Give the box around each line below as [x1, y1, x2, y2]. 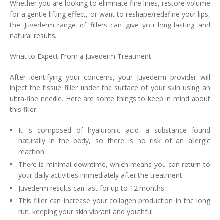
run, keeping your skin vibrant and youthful [18, 207, 155, 216]
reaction [18, 147, 46, 156]
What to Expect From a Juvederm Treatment [10, 52, 151, 61]
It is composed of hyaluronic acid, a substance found [18, 125, 210, 135]
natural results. [10, 31, 58, 40]
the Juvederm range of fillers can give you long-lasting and [10, 20, 210, 29]
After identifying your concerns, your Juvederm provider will [10, 72, 210, 82]
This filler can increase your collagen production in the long [18, 196, 210, 205]
